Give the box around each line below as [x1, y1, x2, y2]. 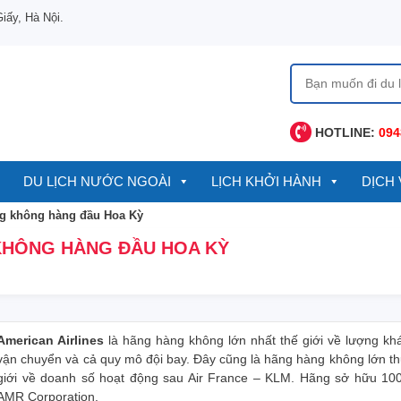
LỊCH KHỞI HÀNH [211, 174, 321, 189]
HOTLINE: [315, 125, 375, 140]
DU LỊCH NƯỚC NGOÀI [23, 174, 171, 189]
